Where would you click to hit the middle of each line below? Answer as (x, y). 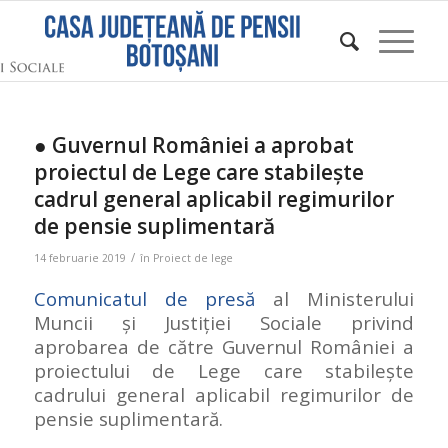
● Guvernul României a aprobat (193, 145)
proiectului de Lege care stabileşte (224, 371)
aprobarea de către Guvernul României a (224, 347)
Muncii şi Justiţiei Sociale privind (224, 323)
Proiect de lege (192, 258)
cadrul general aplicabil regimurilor (213, 199)
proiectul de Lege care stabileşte (198, 172)
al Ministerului (335, 299)
